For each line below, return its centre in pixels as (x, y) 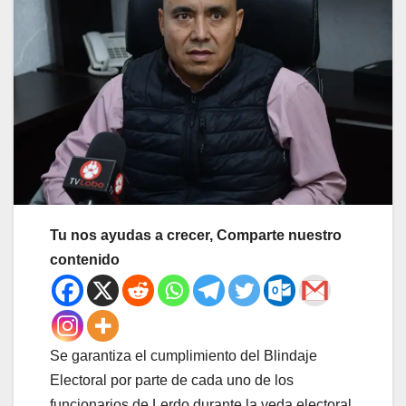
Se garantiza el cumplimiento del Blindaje (184, 356)
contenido (85, 260)
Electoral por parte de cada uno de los (172, 381)
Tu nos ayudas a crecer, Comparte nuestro (196, 236)
